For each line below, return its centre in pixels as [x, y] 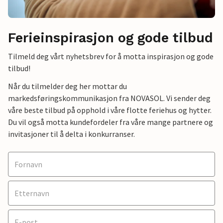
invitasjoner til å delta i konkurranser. [71, 134]
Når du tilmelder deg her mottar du [67, 86]
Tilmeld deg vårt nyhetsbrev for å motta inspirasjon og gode [111, 56]
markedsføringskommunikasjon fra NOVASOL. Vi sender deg [109, 98]
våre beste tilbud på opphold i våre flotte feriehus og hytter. [110, 110]
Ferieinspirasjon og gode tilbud [111, 38]
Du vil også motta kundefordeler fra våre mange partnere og [111, 122]
